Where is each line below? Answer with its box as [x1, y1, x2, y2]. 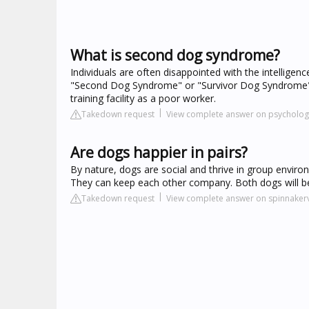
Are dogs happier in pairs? [70, 143, 248, 162]
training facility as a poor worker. [70, 92, 216, 105]
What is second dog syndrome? [70, 46, 280, 65]
